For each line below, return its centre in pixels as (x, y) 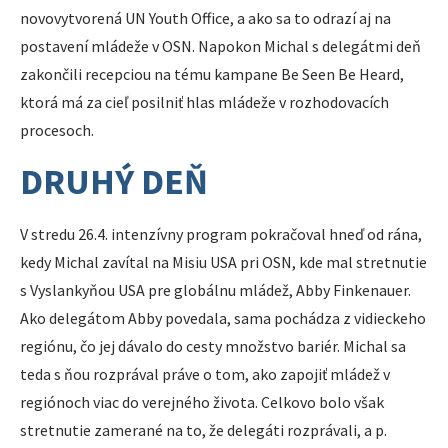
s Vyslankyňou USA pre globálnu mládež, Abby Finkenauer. (215, 289)
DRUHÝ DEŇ (114, 181)
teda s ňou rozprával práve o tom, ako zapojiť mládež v (205, 373)
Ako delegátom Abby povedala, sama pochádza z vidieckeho (223, 317)
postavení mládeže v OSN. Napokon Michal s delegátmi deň (220, 46)
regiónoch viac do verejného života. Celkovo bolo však (202, 401)
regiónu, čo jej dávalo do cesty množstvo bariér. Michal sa (213, 345)
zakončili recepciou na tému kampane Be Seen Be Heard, (212, 74)
